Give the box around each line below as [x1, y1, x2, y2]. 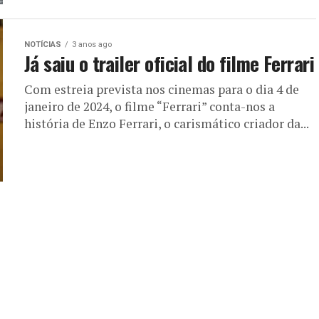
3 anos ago [72, 40, 112, 49]
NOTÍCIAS [24, 40, 61, 49]
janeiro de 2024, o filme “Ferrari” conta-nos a [24, 98, 275, 115]
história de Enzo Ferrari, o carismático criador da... [24, 115, 309, 132]
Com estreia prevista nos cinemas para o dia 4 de [24, 81, 299, 98]
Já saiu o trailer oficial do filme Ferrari [24, 49, 315, 78]
